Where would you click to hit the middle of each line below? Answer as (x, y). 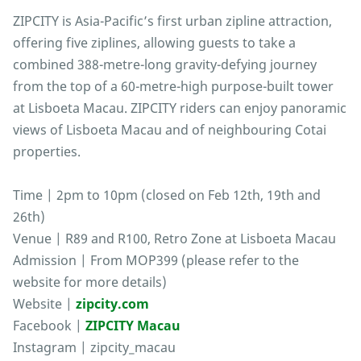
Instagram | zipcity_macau (94, 348)
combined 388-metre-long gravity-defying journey (165, 65)
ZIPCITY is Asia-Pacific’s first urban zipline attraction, (172, 21)
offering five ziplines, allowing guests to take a (154, 43)
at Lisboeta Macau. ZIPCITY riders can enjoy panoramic (180, 108)
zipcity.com (112, 304)
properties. (47, 152)
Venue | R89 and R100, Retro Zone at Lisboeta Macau (174, 239)
